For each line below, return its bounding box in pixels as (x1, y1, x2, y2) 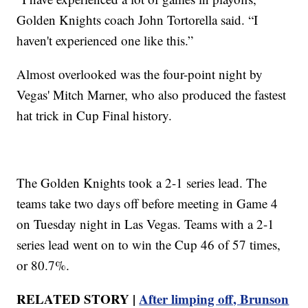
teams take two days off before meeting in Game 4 (16, 195, 278, 212)
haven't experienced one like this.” (16, 32, 194, 49)
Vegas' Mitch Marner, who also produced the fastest (16, 86, 287, 104)
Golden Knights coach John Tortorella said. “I (16, 11, 258, 29)
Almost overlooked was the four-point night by (16, 65, 263, 83)
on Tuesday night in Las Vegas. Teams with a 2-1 (16, 215, 275, 233)
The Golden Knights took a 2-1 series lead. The (16, 174, 267, 192)
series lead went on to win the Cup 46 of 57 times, (16, 236, 281, 254)
